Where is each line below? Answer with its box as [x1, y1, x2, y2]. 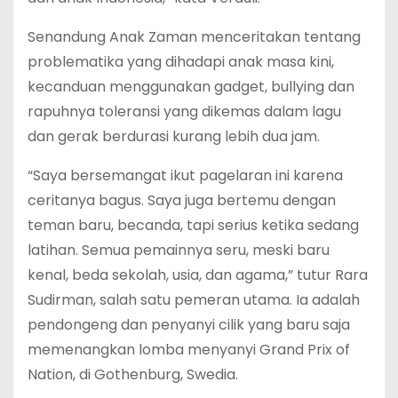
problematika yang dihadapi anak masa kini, [28, 51, 334, 72]
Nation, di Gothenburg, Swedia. [28, 363, 238, 385]
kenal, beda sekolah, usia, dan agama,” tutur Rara [28, 264, 368, 285]
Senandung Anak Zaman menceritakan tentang [28, 26, 361, 47]
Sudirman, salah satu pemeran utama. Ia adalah [28, 289, 360, 310]
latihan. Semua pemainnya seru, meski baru [28, 239, 330, 260]
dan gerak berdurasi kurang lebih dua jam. [28, 125, 320, 147]
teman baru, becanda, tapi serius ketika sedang [28, 214, 359, 235]
